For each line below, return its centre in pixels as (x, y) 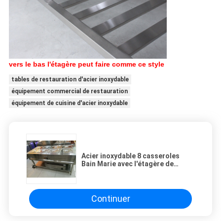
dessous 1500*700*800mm (125, 171)
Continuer (110, 199)
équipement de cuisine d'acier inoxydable (69, 103)
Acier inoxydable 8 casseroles (130, 156)
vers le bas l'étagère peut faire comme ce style (86, 64)
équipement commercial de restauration (69, 91)
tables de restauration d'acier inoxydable (70, 79)
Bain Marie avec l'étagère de (128, 164)
